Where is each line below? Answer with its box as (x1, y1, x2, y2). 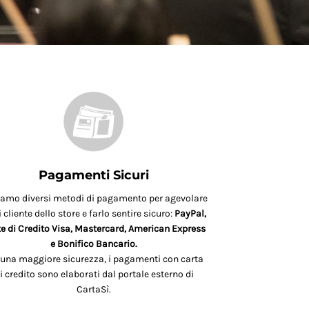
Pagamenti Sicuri (39, 168, 149, 183)
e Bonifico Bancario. (50, 238, 137, 250)
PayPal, (174, 208, 206, 220)
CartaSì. (77, 283, 111, 296)
